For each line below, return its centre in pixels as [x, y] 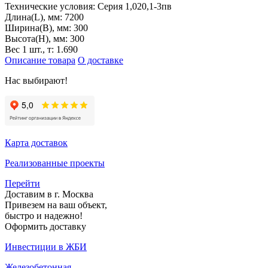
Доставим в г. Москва [49, 194]
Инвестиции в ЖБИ [46, 246]
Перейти [22, 183]
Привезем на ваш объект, [56, 205]
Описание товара [40, 60]
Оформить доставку [45, 226]
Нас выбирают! [36, 80]
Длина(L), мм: [35, 17]
